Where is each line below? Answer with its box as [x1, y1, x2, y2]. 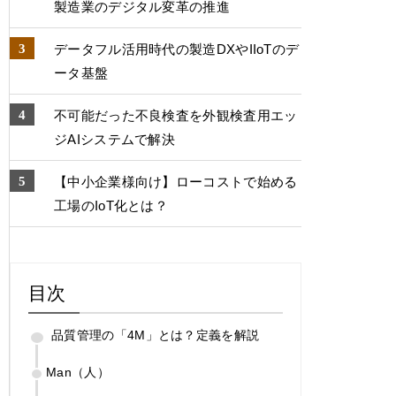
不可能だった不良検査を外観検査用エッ [54, 107, 298, 123]
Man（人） [46, 364, 110, 379]
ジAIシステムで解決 [54, 131, 175, 147]
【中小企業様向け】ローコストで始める [54, 173, 298, 189]
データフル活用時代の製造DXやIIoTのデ [54, 41, 300, 57]
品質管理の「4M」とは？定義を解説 [51, 327, 260, 342]
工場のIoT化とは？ [54, 197, 168, 213]
